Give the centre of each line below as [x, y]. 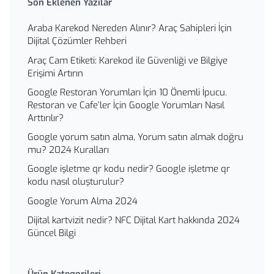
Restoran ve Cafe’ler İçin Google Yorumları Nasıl [126, 105]
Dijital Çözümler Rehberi [77, 41]
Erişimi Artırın [55, 73]
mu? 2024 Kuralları [68, 150]
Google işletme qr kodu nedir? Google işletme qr [129, 169]
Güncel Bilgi [52, 233]
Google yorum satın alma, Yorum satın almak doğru [135, 137]
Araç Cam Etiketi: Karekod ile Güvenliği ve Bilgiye [128, 60]
